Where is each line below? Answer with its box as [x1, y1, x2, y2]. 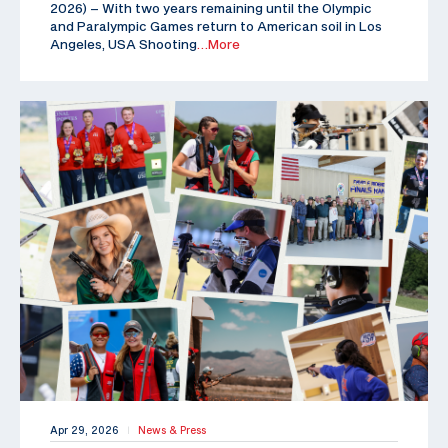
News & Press [138, 423, 206, 436]
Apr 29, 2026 [50, 423, 119, 436]
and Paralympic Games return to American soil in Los [50, 17, 382, 34]
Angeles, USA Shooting [50, 35, 197, 52]
